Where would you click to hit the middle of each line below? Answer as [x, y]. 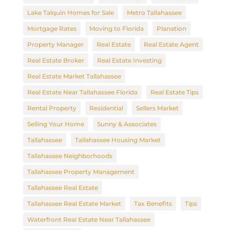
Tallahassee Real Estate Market [74, 203]
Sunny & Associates [127, 124]
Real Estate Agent [171, 44]
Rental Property [52, 108]
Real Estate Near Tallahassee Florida [82, 92]
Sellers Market [157, 108]
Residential [106, 108]
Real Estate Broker [55, 60]
